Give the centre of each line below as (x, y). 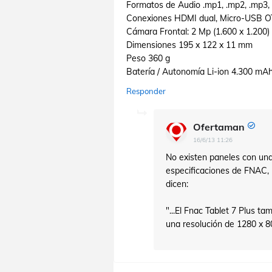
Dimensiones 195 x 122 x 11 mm (189, 45)
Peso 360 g (148, 58)
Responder (146, 91)
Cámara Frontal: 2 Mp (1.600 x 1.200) (198, 32)
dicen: (177, 184)
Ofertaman (219, 127)
